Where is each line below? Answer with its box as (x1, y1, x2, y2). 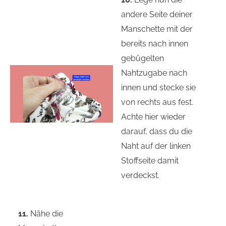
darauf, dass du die (121, 126, 193, 136)
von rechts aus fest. (121, 97, 194, 107)
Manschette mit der (121, 24, 193, 34)
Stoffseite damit (121, 155, 179, 165)
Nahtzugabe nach (121, 68, 188, 78)
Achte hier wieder (121, 111, 186, 122)
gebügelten (121, 53, 164, 63)
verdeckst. (121, 170, 160, 180)
